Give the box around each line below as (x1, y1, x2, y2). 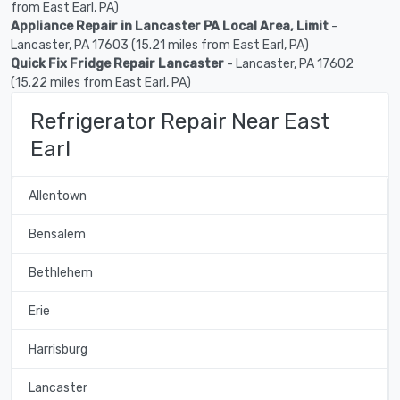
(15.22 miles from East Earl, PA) (11, 74, 191, 90)
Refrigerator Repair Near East (30, 107, 329, 134)
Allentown (28, 187, 87, 204)
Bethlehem (28, 264, 93, 280)
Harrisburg (28, 341, 87, 357)
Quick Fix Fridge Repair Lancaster (11, 55, 224, 71)
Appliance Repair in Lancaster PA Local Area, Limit (11, 18, 329, 34)
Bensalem (28, 226, 86, 242)
